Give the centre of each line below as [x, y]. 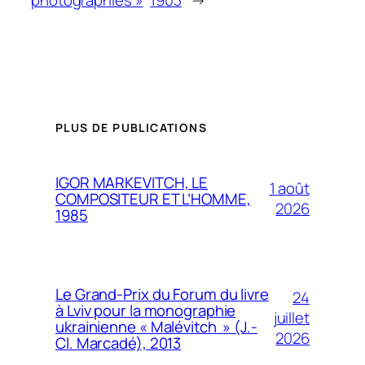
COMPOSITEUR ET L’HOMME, [153, 198]
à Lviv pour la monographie [146, 310]
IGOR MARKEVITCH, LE [132, 182]
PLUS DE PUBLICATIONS [131, 127]
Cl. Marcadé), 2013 [119, 343]
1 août [289, 188]
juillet [291, 318]
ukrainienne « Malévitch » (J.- [156, 326]
